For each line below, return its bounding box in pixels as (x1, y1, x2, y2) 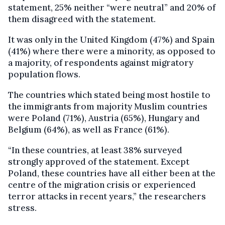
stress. (8, 202, 37, 213)
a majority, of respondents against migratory (8, 57, 193, 68)
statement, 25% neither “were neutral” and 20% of (8, 2, 215, 13)
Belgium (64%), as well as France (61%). (8, 124, 169, 135)
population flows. (8, 68, 80, 80)
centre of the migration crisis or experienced (8, 179, 196, 190)
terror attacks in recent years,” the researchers (8, 190, 206, 202)
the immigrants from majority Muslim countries (8, 100, 207, 112)
